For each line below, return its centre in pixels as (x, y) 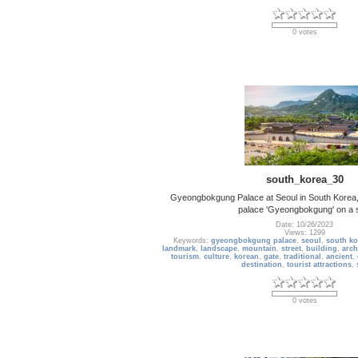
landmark (179, 249)
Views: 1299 (304, 233)
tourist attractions (319, 265)
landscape (219, 249)
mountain (259, 249)
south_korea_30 (304, 179)
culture (216, 257)
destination (261, 265)
